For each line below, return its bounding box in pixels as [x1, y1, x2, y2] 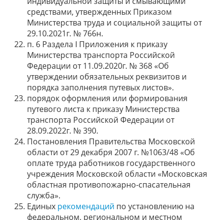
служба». [27, 190, 60, 201]
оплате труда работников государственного [27, 158, 195, 168]
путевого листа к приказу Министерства [27, 104, 180, 114]
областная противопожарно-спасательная [27, 179, 191, 190]
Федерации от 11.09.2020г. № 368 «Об [27, 60, 169, 71]
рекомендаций [57, 201, 114, 212]
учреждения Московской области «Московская [27, 168, 207, 179]
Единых [27, 201, 57, 212]
